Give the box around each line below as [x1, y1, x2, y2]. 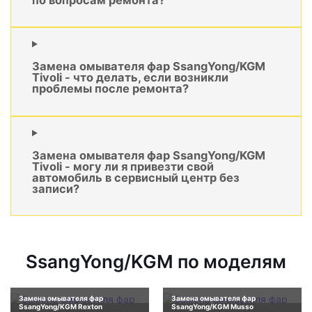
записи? [32, 182, 79, 196]
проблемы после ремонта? [32, 81, 189, 96]
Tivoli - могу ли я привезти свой [32, 159, 214, 174]
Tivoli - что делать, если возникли [32, 70, 228, 85]
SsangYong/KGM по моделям [26, 251, 286, 273]
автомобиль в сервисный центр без [32, 171, 240, 185]
